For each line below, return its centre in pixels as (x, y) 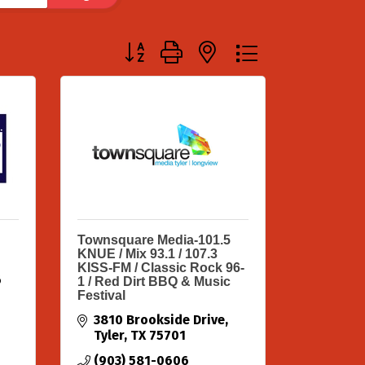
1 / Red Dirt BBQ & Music (154, 281)
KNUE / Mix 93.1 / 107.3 (147, 254)
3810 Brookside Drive (159, 320)
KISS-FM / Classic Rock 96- (161, 268)
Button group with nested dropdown (230, 46)
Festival (101, 295)
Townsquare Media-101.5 (154, 240)
